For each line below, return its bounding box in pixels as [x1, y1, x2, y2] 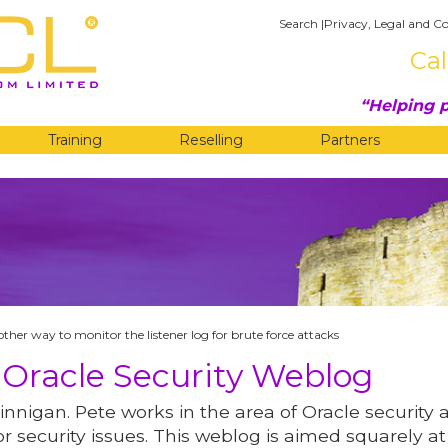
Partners [320, 131, 381, 149]
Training [47, 131, 102, 149]
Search [279, 16, 318, 31]
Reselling [178, 131, 243, 149]
